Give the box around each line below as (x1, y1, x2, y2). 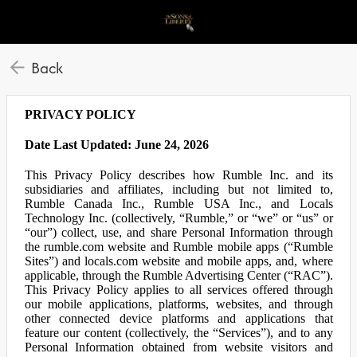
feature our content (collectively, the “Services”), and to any (24, 326, 333, 339)
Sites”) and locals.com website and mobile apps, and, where (24, 254, 333, 268)
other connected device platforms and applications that (24, 312, 333, 325)
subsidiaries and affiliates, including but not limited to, (24, 182, 333, 196)
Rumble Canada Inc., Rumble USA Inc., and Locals (24, 197, 333, 210)
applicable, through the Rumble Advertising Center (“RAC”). (24, 269, 333, 282)
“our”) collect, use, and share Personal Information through (24, 226, 333, 239)
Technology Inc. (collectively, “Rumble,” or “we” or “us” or (24, 211, 333, 225)
